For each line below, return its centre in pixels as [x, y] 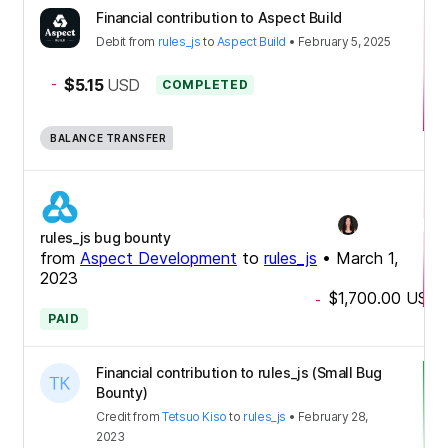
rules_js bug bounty [105, 237]
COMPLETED [205, 84]
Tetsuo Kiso [194, 416]
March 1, [367, 257]
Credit [113, 416]
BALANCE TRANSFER [108, 137]
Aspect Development [158, 257]
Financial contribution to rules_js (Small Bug [239, 372]
